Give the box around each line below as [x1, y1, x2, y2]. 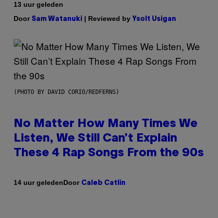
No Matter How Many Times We [14, 118, 198, 129]
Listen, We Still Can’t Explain [14, 133, 177, 144]
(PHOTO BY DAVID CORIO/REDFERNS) [14, 88, 119, 95]
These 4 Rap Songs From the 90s [14, 147, 204, 159]
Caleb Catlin [81, 180, 126, 186]
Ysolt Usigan [132, 16, 176, 22]
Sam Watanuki [32, 16, 82, 22]
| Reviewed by [82, 14, 132, 22]
